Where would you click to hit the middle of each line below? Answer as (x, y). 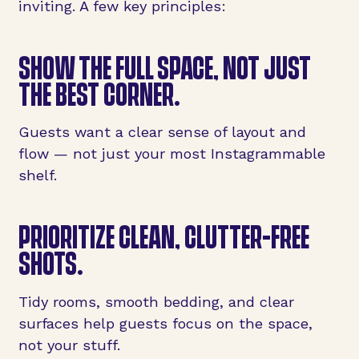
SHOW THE (67, 67)
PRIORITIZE (68, 236)
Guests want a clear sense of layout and (162, 132)
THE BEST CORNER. (99, 93)
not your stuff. (69, 345)
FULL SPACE (164, 67)
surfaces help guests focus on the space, (165, 323)
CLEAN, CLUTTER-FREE (214, 236)
